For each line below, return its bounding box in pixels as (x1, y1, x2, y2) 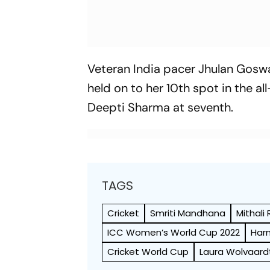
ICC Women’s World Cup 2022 (107, 226, 240, 239)
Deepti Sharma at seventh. (87, 99, 240, 115)
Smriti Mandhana (150, 207, 226, 219)
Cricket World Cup (107, 245, 189, 258)
